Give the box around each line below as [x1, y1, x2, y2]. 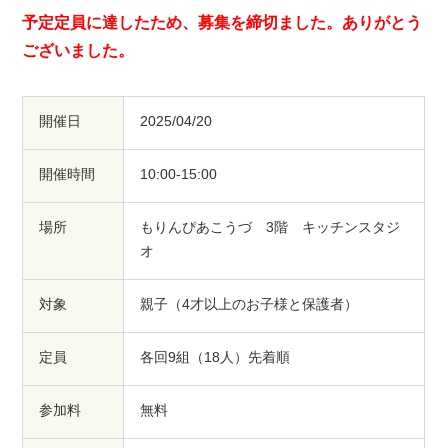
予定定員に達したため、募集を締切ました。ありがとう [22, 13, 423, 31]
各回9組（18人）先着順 [140, 349, 291, 366]
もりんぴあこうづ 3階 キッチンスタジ [140, 219, 401, 236]
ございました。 [22, 41, 135, 59]
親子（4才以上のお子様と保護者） [140, 296, 359, 313]
